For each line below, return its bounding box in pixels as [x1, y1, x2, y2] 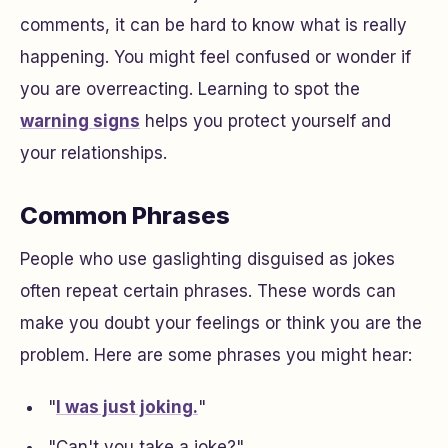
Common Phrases [20, 201, 230, 230]
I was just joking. [56, 397, 198, 417]
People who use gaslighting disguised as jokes [20, 249, 395, 269]
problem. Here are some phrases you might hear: [20, 345, 412, 365]
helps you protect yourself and [140, 111, 391, 131]
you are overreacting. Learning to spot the [20, 79, 360, 99]
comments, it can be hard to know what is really [20, 15, 407, 35]
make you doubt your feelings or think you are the [20, 313, 422, 333]
